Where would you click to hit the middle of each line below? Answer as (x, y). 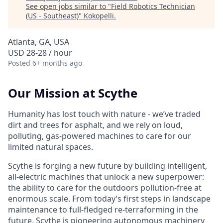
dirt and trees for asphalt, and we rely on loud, (95, 125)
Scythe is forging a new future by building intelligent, (108, 166)
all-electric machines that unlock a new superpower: (106, 176)
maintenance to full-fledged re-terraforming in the (103, 209)
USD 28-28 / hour (40, 53)
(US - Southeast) (52, 16)
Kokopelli (99, 16)
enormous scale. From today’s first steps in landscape (109, 198)
